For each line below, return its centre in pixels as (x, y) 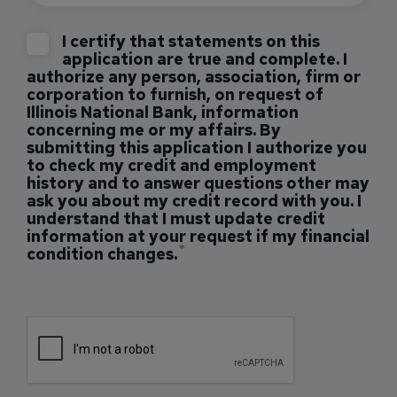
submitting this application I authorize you (197, 147)
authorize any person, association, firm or (194, 76)
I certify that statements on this (191, 41)
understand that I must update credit (176, 218)
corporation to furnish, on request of (175, 94)
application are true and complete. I (205, 58)
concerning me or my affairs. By (154, 129)
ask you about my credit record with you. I (194, 200)
